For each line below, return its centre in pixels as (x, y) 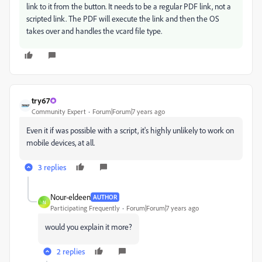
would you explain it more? (89, 227)
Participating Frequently (85, 208)
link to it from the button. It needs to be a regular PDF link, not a (129, 6)
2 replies (71, 251)
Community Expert (59, 111)
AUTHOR (105, 197)
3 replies (52, 167)
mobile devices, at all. (61, 142)
